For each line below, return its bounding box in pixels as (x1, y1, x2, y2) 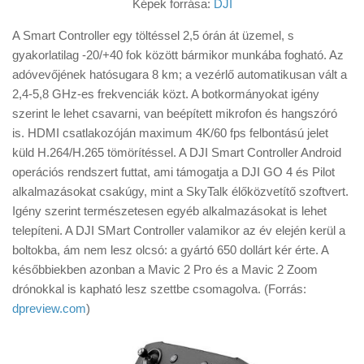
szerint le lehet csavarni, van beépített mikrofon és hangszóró (12, 106, 337, 120)
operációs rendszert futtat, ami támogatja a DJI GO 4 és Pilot (12, 164, 335, 179)
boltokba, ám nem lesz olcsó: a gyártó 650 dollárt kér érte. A (12, 242, 328, 257)
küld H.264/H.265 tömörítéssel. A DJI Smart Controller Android (12, 145, 341, 159)
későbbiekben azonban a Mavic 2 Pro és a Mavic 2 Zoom (12, 262, 318, 276)
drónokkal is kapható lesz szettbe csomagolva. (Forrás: (12, 281, 306, 296)
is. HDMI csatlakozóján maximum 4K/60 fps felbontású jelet (12, 125, 328, 140)
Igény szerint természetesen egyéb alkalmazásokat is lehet (12, 203, 327, 218)
